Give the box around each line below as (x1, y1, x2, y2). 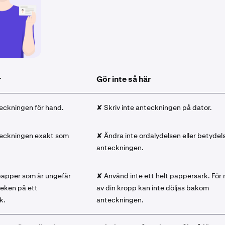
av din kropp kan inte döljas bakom (96, 183, 209, 192)
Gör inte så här (96, 73, 151, 84)
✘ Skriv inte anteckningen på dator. (96, 102, 212, 112)
